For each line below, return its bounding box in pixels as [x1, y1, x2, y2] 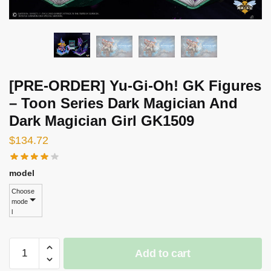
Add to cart [135, 247, 191, 260]
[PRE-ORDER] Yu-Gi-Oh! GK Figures [9, 77, 261, 94]
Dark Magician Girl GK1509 [9, 112, 194, 129]
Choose [11, 187, 34, 195]
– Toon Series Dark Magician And [9, 94, 238, 111]
